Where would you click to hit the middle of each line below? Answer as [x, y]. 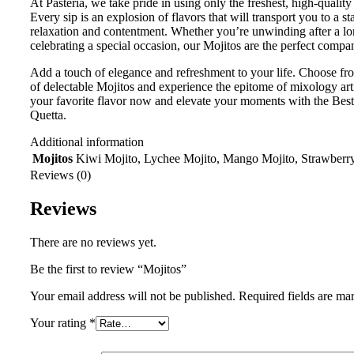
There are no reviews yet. [93, 242]
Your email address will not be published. [133, 296]
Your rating [60, 322]
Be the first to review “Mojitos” [108, 269]
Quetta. [48, 115]
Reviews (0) [60, 175]
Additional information [87, 141]
